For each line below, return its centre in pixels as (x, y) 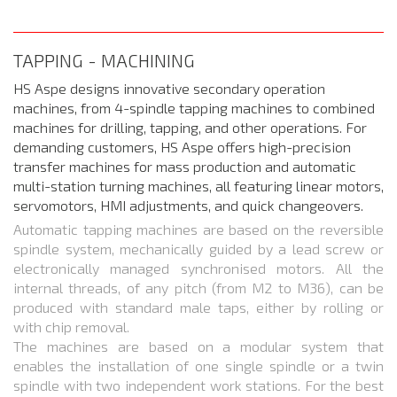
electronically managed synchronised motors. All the (198, 268)
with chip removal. (71, 326)
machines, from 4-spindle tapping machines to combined (194, 107)
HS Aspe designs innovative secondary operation (169, 88)
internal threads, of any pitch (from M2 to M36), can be (198, 287)
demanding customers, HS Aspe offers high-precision (182, 146)
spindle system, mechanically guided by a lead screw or (198, 248)
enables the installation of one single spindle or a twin (198, 365)
